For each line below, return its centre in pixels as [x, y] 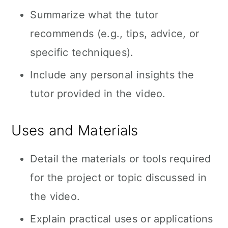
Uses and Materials [75, 130]
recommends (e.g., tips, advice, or [115, 34]
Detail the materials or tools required [121, 159]
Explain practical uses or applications [122, 219]
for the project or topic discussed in [119, 178]
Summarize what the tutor [94, 15]
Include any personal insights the [112, 75]
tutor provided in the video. [98, 94]
